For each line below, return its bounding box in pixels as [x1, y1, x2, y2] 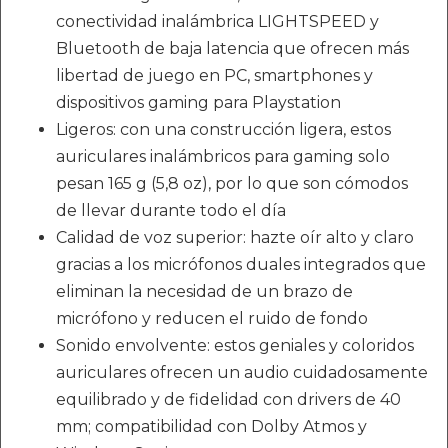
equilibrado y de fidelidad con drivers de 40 [56, 390, 401, 409]
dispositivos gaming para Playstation [56, 93, 341, 112]
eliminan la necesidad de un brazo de [56, 282, 353, 301]
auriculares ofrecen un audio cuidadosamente [56, 363, 428, 382]
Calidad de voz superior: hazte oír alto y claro [56, 228, 414, 247]
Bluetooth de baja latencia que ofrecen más [56, 39, 409, 58]
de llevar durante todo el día [56, 201, 286, 220]
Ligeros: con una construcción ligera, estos [56, 120, 391, 139]
